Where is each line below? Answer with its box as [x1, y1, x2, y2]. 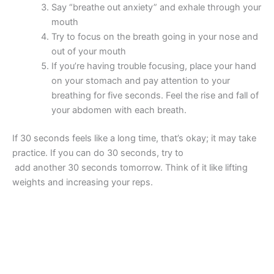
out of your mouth [51, 46, 126, 57]
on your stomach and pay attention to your [51, 75, 230, 87]
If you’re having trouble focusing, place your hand [51, 61, 256, 72]
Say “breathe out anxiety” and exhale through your [51, 2, 261, 13]
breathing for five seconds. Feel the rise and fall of [51, 90, 259, 102]
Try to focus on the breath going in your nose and [51, 31, 258, 43]
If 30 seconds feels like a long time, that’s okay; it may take [12, 133, 256, 144]
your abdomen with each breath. [51, 105, 187, 116]
